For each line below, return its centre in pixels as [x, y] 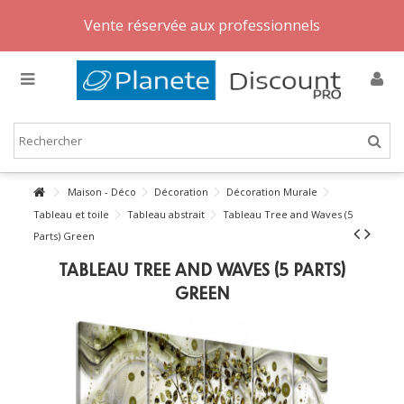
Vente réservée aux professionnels [202, 25]
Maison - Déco [102, 192]
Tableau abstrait [166, 214]
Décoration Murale [272, 192]
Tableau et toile [72, 214]
